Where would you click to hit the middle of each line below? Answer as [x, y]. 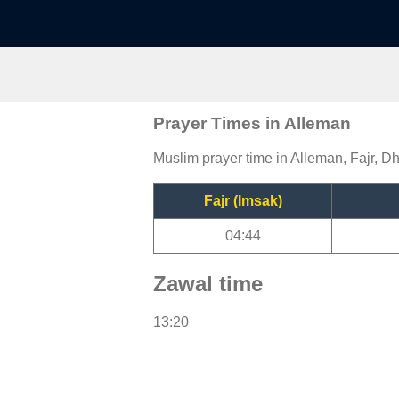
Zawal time [208, 283]
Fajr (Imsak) [243, 200]
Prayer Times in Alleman [252, 123]
